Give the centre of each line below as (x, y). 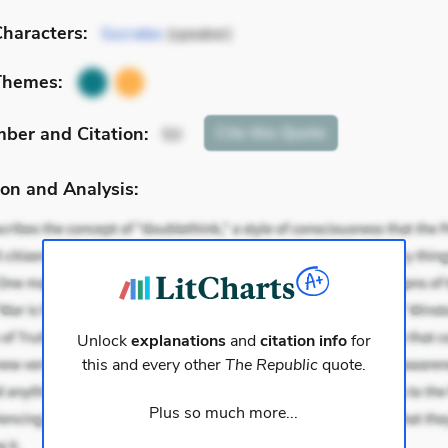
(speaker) (197, 34)
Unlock (103, 341)
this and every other (153, 365)
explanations (178, 341)
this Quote (286, 133)
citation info (303, 341)
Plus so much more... (224, 413)
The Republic (271, 365)
